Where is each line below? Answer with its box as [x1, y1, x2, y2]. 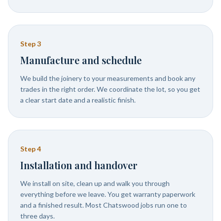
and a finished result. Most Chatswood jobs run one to [20, 201, 187, 209]
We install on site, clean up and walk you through [20, 179, 170, 187]
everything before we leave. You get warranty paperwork [20, 190, 195, 198]
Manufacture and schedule [20, 53, 142, 67]
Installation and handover [20, 158, 138, 172]
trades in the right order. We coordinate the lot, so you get [20, 85, 200, 93]
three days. [20, 212, 55, 220]
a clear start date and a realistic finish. [20, 96, 136, 104]
